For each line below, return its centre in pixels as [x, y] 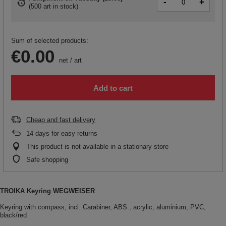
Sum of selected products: [50, 41]
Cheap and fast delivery [61, 120]
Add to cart [113, 88]
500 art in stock [53, 6]
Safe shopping [47, 160]
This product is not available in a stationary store [97, 147]
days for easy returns [65, 134]
